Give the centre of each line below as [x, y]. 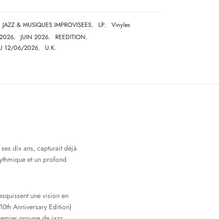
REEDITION [70, 37]
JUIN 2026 [34, 37]
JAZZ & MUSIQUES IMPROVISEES [47, 25]
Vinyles [121, 25]
